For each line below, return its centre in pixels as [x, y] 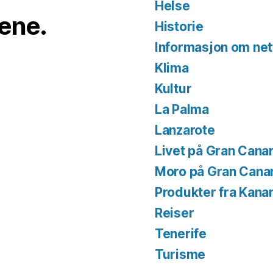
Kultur [173, 89]
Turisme [180, 255]
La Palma [182, 110]
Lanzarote [185, 130]
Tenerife [181, 234]
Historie [179, 27]
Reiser [175, 213]
